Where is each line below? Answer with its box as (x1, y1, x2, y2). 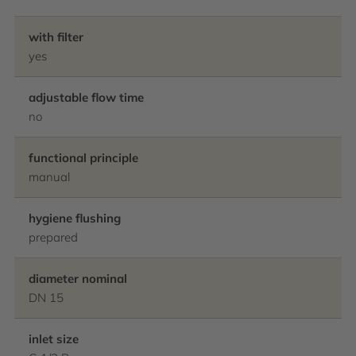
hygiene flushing (29, 211, 121, 226)
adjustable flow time (29, 90, 144, 105)
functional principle (29, 150, 138, 165)
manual (29, 169, 70, 184)
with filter (29, 29, 83, 44)
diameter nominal (29, 271, 127, 286)
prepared (29, 230, 78, 245)
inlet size (29, 331, 79, 346)
